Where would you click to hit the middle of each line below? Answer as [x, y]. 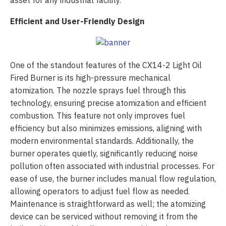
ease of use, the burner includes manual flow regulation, [113, 179]
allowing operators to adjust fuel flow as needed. [100, 191]
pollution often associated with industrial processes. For [112, 166]
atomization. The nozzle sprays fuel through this [98, 91]
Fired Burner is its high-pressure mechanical [90, 78]
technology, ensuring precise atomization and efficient [108, 103]
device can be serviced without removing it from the [104, 217]
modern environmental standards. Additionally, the [102, 141]
